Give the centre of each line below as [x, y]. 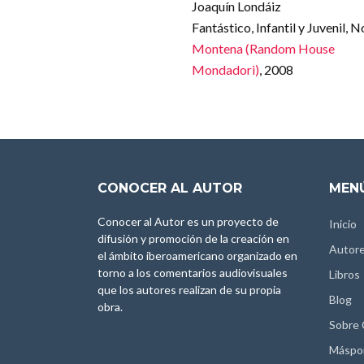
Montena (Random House [263, 48]
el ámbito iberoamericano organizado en [197, 255]
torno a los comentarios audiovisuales [193, 272]
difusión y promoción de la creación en [193, 238]
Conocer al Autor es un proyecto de [188, 221]
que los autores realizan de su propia [189, 289]
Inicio [343, 223]
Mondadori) [225, 69]
